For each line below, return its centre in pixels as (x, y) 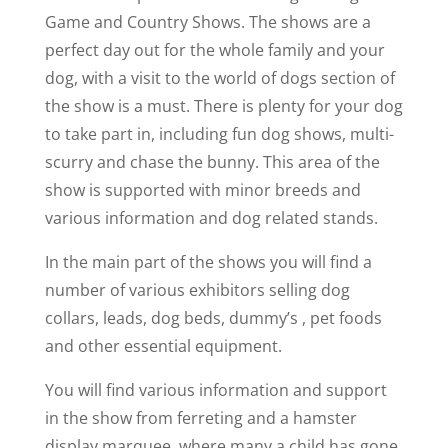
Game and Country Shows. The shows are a (207, 21)
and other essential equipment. (163, 345)
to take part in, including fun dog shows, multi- (219, 133)
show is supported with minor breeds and (202, 189)
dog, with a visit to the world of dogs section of (219, 77)
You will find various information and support (215, 389)
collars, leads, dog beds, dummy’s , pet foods (213, 317)
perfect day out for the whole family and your (214, 49)
